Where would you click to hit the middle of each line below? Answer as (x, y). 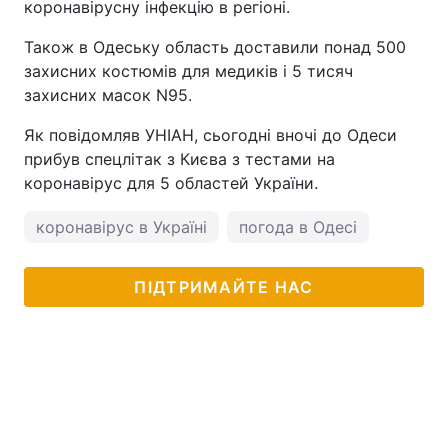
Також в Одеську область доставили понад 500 (215, 47)
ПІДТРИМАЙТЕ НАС (224, 287)
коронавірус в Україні (121, 227)
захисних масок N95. (108, 95)
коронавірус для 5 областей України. (171, 183)
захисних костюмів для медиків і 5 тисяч (188, 71)
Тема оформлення (98, 32)
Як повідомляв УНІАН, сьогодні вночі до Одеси (210, 135)
